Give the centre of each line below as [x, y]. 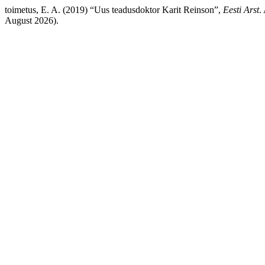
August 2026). [32, 20]
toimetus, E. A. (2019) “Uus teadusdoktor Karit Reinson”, [114, 10]
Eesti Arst [241, 10]
